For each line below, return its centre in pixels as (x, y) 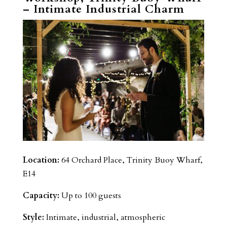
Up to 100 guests (90, 195)
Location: (41, 160)
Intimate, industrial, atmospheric (104, 217)
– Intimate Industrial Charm (103, 9)
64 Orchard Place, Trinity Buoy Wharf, (131, 160)
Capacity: (41, 195)
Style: (33, 217)
